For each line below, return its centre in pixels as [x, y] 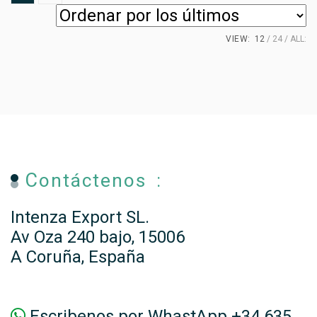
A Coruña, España [78, 257]
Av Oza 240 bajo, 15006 [98, 237]
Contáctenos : [100, 180]
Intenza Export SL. [80, 217]
